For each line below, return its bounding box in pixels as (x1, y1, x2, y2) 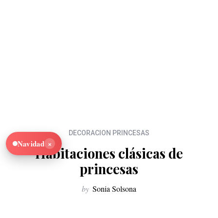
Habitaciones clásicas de (35, 145, 183, 163)
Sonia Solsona (92, 183, 136, 194)
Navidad (18, 138, 45, 149)
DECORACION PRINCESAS (69, 129, 149, 137)
